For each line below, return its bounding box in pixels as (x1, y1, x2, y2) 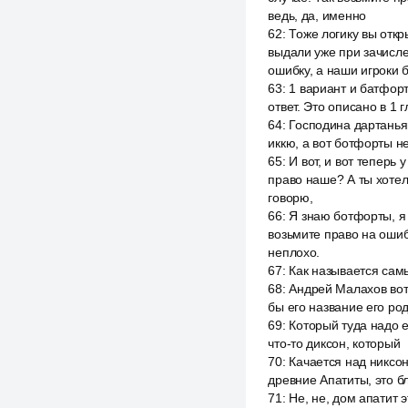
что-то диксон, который (268, 336, 401, 351)
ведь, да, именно (268, 8, 366, 23)
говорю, (268, 190, 313, 205)
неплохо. (268, 245, 321, 260)
